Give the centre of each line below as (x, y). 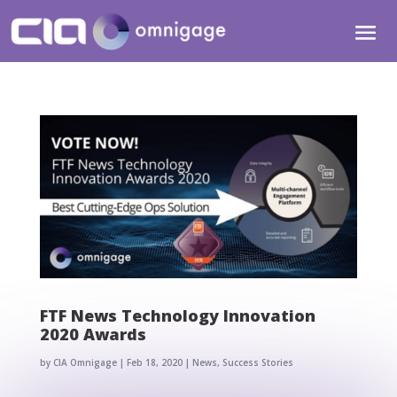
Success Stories (257, 363)
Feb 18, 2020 (154, 363)
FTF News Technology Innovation (177, 316)
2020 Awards (93, 335)
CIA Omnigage (85, 363)
